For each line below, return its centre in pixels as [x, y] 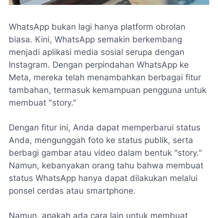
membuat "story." [43, 102]
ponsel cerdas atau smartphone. [72, 191]
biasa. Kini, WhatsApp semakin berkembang [95, 39]
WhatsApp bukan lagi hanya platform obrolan [97, 27]
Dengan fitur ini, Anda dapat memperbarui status [105, 127]
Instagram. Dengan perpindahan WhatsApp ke [99, 64]
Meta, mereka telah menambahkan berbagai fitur [105, 77]
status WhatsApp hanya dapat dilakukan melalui [103, 178]
